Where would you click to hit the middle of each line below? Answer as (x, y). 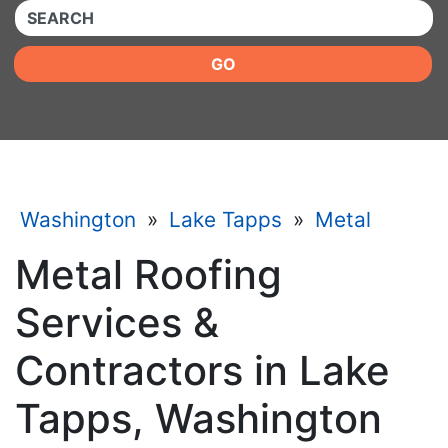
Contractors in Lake (202, 370)
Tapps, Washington (198, 418)
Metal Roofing (148, 274)
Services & (117, 322)
